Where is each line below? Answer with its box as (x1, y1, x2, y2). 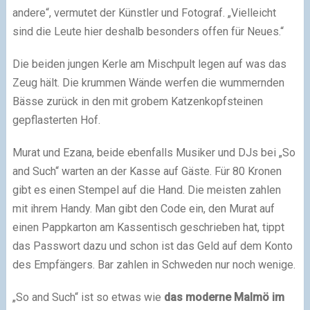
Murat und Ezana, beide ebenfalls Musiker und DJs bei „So (12, 145, 295, 159)
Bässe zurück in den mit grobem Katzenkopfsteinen (12, 94, 263, 108)
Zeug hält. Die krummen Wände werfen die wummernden (12, 75, 284, 89)
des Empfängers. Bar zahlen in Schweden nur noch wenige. (12, 257, 295, 271)
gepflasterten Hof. (12, 113, 100, 127)
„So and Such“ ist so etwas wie (12, 290, 164, 304)
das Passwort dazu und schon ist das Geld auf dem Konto (12, 239, 293, 253)
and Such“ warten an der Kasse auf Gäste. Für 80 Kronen (12, 164, 282, 178)
